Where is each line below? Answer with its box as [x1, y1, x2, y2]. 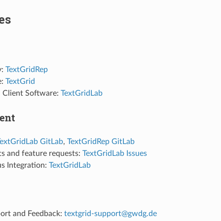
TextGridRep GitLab [67, 137, 135, 146]
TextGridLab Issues [82, 149, 147, 157]
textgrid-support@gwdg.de [64, 209, 157, 218]
